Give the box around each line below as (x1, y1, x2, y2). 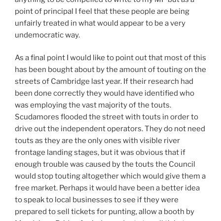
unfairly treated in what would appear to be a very (15, 18, 185, 28)
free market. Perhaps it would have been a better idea (15, 184, 200, 192)
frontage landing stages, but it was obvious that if (15, 148, 185, 157)
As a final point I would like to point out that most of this (15, 53, 206, 62)
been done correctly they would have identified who (15, 89, 194, 98)
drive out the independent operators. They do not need (15, 124, 205, 133)
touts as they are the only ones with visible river (15, 136, 180, 145)
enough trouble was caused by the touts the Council (15, 160, 195, 169)
